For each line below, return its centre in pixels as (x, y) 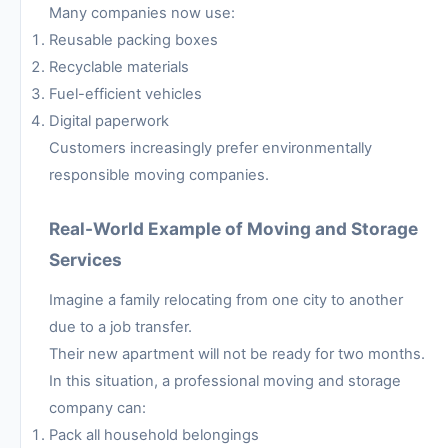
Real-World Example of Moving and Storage (233, 228)
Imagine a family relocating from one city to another (226, 299)
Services (85, 259)
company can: (97, 407)
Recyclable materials (119, 66)
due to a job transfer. (120, 326)
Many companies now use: (142, 12)
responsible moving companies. (159, 174)
